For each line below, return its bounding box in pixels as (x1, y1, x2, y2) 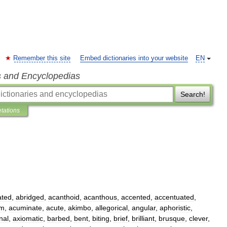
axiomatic (13, 214, 43, 222)
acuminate (9, 204, 42, 212)
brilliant (132, 214, 155, 222)
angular (132, 204, 156, 212)
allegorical (95, 204, 128, 212)
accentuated (155, 193, 194, 201)
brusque (159, 214, 185, 222)
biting (92, 214, 109, 222)
